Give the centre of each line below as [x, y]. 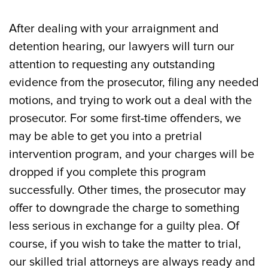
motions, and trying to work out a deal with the [130, 100]
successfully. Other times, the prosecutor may [127, 190]
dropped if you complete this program [107, 172]
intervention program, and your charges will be [132, 154]
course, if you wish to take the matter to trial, [125, 244]
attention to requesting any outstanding [112, 65]
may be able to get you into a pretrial [106, 136]
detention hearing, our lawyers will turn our [122, 47]
